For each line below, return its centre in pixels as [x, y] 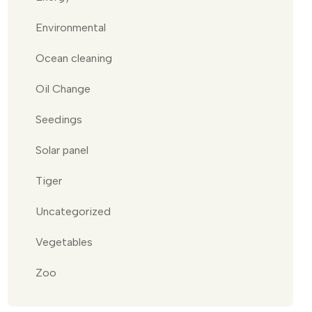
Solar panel [62, 150]
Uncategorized [73, 211]
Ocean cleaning [74, 58]
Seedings [59, 119]
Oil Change [63, 89]
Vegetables [64, 242]
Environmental [71, 28]
